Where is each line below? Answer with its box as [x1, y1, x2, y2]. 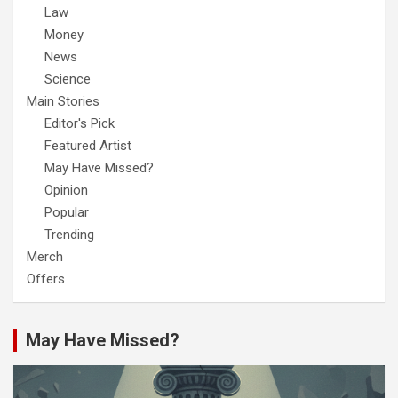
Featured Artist [44, 138, 131, 155]
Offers [27, 271, 65, 288]
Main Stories [27, 93, 99, 110]
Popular [44, 204, 89, 221]
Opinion [44, 182, 88, 199]
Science [44, 71, 91, 88]
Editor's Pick [44, 115, 115, 132]
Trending [44, 227, 94, 243]
